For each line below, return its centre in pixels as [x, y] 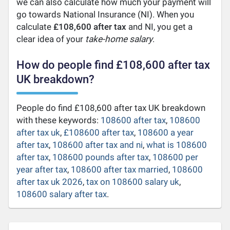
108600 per [176, 157]
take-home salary [119, 39]
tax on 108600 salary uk [133, 181]
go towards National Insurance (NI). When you [106, 14]
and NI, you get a [160, 26]
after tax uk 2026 [50, 181]
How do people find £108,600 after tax [113, 65]
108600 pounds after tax [101, 157]
